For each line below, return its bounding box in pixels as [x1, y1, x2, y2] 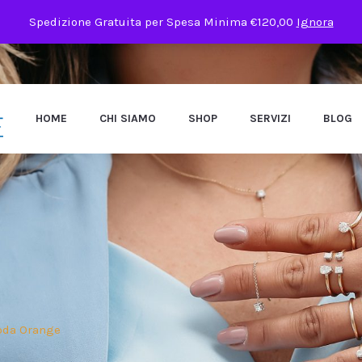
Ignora [296, 15, 334, 29]
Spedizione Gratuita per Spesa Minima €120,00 [28, 15, 297, 29]
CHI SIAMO [99, 112, 156, 126]
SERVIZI [250, 112, 291, 126]
